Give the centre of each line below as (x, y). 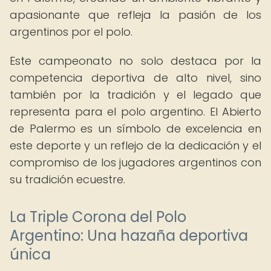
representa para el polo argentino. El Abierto (135, 112)
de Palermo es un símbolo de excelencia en (135, 129)
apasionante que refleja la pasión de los (135, 15)
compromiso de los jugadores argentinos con (135, 162)
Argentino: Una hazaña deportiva (129, 236)
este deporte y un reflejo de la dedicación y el (135, 145)
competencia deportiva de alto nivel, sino (135, 78)
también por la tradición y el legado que (135, 95)
